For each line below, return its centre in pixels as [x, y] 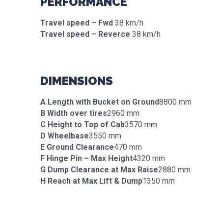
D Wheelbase [65, 136]
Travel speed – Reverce [85, 34]
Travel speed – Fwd [77, 23]
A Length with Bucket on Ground [100, 102]
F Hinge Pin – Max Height [86, 158]
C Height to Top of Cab [82, 124]
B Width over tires [74, 113]
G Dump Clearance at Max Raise [99, 170]
